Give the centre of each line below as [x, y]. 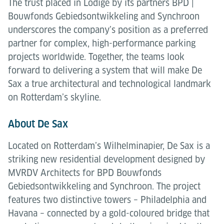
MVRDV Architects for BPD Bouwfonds [85, 173]
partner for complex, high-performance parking [102, 43]
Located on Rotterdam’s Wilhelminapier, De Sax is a [109, 146]
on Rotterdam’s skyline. [54, 97]
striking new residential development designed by [106, 159]
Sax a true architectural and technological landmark [109, 84]
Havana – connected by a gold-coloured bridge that [109, 213]
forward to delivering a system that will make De [105, 70]
